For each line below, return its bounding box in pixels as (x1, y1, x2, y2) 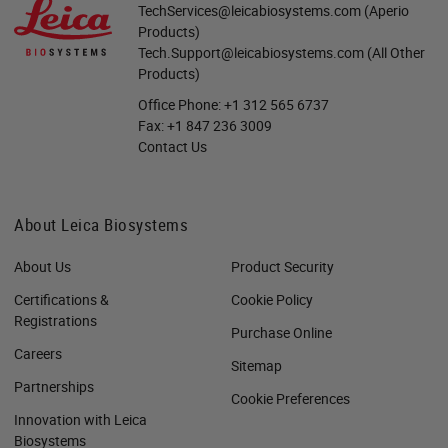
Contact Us (138, 136, 207, 156)
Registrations (14, 310, 97, 330)
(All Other (364, 42, 425, 62)
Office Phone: (138, 94, 224, 114)
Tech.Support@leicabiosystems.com (138, 42, 364, 62)
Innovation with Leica (14, 409, 147, 429)
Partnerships (14, 376, 94, 396)
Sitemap (231, 355, 282, 375)
